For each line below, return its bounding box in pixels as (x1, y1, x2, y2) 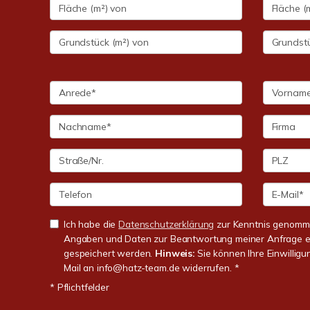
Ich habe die (64, 218, 119, 230)
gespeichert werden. (64, 247, 156, 259)
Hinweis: (155, 247, 194, 259)
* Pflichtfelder (50, 281, 109, 293)
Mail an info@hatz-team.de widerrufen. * (64, 262, 239, 273)
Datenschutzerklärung (118, 218, 215, 230)
